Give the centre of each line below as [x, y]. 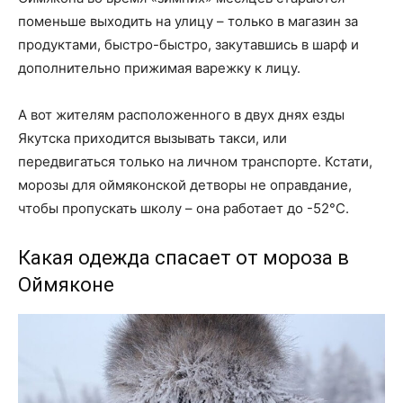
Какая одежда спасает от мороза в [184, 258]
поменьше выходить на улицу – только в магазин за [188, 22]
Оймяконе [66, 285]
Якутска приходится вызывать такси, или [152, 139]
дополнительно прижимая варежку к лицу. [159, 68]
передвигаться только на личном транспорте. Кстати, [195, 162]
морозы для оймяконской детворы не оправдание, [185, 185]
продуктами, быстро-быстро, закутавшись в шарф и [188, 45]
